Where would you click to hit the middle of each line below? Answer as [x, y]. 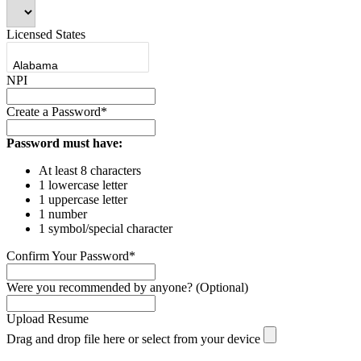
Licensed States [46, 35]
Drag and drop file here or [74, 339]
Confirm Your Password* [71, 256]
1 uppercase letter [83, 200]
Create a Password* [57, 112]
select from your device [201, 339]
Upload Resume [48, 319]
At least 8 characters [90, 171]
